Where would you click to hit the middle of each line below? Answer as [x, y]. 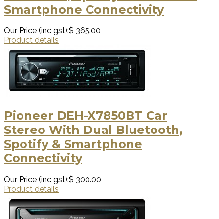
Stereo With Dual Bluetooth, [93, 130]
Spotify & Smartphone [73, 144]
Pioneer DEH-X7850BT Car [86, 116]
